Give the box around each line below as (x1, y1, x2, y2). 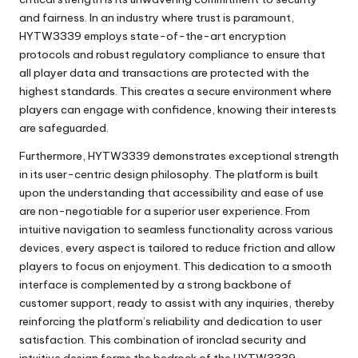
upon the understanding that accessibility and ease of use (19, 185, 324, 201)
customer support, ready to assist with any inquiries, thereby (19, 296, 335, 311)
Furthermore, (19, 149, 88, 164)
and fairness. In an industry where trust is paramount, (19, 10, 294, 26)
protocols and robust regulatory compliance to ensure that (19, 47, 325, 62)
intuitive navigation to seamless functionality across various (19, 222, 333, 237)
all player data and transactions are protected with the (19, 66, 309, 81)
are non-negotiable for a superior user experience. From (19, 204, 310, 219)
